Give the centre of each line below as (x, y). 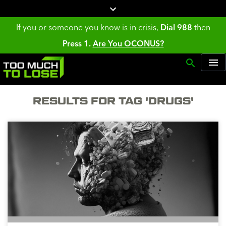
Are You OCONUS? (128, 44)
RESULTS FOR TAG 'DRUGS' (113, 101)
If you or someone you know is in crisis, (88, 27)
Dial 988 (176, 27)
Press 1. (76, 44)
